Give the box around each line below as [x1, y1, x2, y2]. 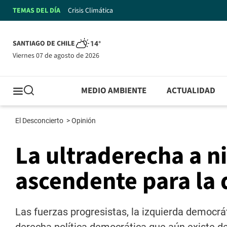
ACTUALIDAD [167, 85, 216, 97]
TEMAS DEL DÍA [13, 5, 60, 16]
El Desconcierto [15, 117, 65, 125]
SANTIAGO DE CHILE [13, 39, 75, 49]
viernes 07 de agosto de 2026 [16, 50, 99, 61]
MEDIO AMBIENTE [81, 85, 147, 97]
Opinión [71, 117, 97, 125]
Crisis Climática [68, 5, 113, 16]
